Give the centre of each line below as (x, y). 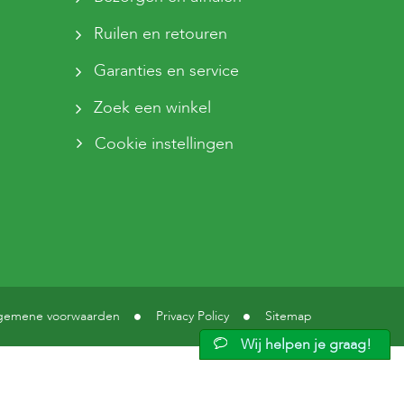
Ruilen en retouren (160, 34)
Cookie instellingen (164, 144)
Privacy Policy (193, 317)
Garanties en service (166, 71)
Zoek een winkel (152, 108)
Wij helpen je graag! (306, 344)
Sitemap (289, 317)
